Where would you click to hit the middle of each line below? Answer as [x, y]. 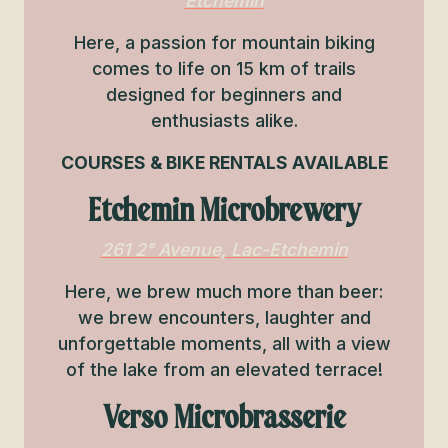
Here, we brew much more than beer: [224, 291]
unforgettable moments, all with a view [224, 343]
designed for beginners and [224, 94]
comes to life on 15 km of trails [224, 68]
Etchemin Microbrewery [224, 210]
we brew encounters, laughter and [224, 317]
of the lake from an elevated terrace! [224, 369]
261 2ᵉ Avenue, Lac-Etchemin [224, 249]
